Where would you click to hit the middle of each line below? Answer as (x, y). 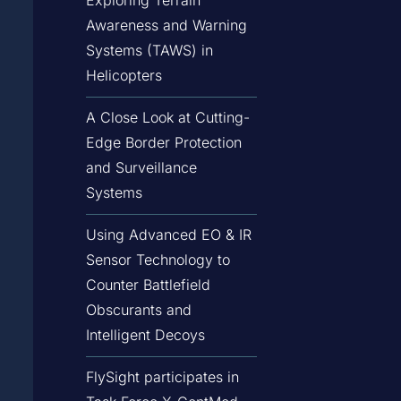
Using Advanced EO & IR (168, 234)
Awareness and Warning (166, 25)
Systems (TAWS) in (149, 50)
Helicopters (124, 75)
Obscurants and (138, 309)
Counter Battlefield (148, 284)
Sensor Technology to (158, 259)
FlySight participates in (162, 376)
